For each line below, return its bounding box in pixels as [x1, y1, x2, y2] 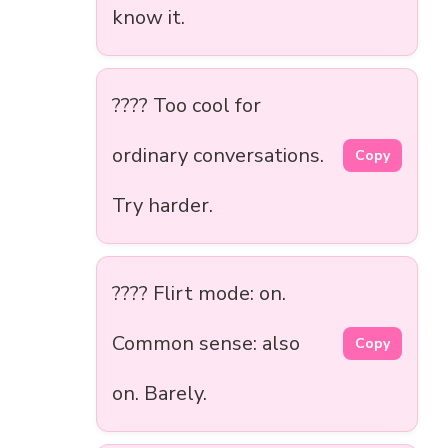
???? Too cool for [112, 91, 261, 119]
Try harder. [112, 191, 213, 219]
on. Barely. [112, 379, 207, 407]
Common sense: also [112, 329, 300, 357]
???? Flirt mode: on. [112, 279, 286, 307]
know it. [112, 3, 185, 31]
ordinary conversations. [112, 141, 324, 169]
